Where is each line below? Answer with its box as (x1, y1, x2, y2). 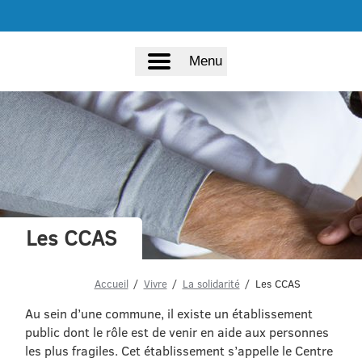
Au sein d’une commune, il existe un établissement (25, 304, 314, 322)
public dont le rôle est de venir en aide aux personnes (25, 322, 330, 341)
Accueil (94, 276, 128, 292)
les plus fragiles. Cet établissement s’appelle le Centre (25, 341, 334, 360)
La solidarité (182, 276, 240, 292)
